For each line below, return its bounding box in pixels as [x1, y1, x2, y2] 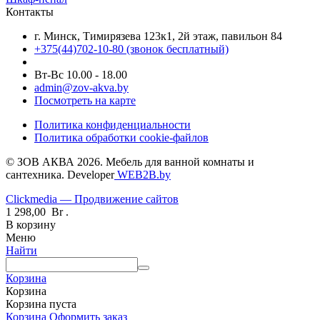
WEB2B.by [114, 168, 171, 181]
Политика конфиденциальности [34, 118, 191, 131]
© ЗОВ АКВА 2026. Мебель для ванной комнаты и [6, 155, 254, 168]
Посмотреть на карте [34, 94, 136, 106]
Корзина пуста [6, 297, 76, 310]
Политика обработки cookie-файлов [34, 131, 209, 144]
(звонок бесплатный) [124, 42, 229, 55]
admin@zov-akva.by [34, 81, 129, 94]
